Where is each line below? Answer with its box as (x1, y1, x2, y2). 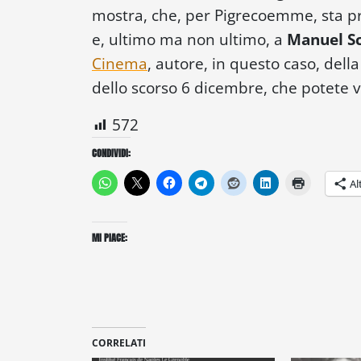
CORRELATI (92, 336, 146, 351)
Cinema (92, 52, 147, 73)
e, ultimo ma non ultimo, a (92, 28, 287, 49)
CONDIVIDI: (92, 145, 131, 160)
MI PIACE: (92, 230, 127, 246)
